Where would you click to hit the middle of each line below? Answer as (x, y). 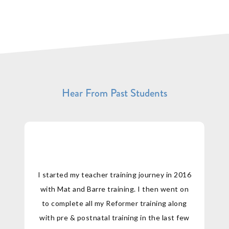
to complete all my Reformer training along (114, 203)
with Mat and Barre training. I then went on (114, 189)
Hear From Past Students (114, 93)
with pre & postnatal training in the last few (114, 217)
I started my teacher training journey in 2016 (114, 174)
